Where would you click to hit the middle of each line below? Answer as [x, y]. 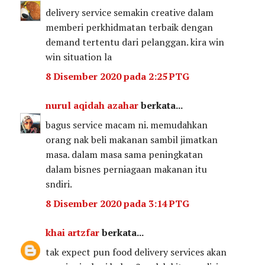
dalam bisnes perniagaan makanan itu [127, 169]
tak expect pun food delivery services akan [136, 252]
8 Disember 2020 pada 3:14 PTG [118, 203]
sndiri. [59, 184]
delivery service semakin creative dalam [130, 12]
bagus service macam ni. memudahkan [127, 125]
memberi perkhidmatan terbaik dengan [130, 27]
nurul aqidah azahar [92, 105]
